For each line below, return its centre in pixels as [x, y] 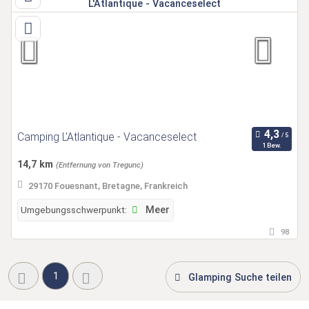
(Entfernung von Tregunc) [100, 165]
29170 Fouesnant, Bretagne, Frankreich [108, 186]
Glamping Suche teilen [240, 277]
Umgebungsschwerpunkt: [74, 209]
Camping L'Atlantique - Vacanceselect [107, 137]
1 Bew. [271, 146]
